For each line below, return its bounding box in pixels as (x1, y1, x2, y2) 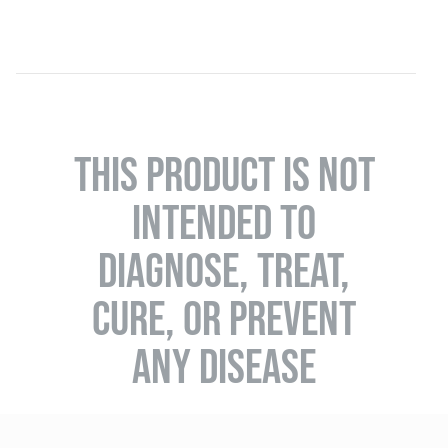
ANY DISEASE (132, 339, 316, 394)
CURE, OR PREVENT (92, 291, 356, 346)
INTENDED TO (132, 195, 316, 250)
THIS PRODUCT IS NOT (73, 147, 375, 202)
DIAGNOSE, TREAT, (98, 243, 350, 298)
